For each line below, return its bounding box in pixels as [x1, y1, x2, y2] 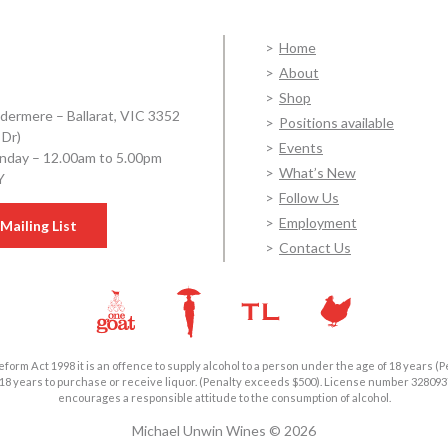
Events [279, 139, 323, 157]
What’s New [279, 164, 356, 182]
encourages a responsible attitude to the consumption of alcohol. [57, 391, 391, 404]
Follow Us [279, 189, 339, 207]
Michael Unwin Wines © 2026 [132, 422, 316, 439]
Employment [279, 214, 357, 232]
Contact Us [279, 239, 351, 257]
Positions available [279, 114, 394, 132]
